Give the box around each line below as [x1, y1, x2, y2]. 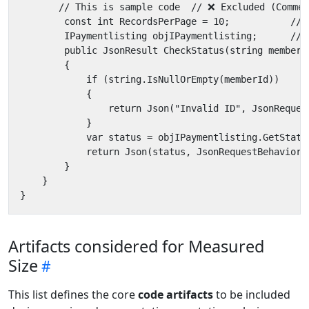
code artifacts [138, 287, 213, 303]
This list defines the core [8, 287, 138, 303]
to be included [213, 287, 290, 303]
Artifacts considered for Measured [8, 235, 264, 258]
